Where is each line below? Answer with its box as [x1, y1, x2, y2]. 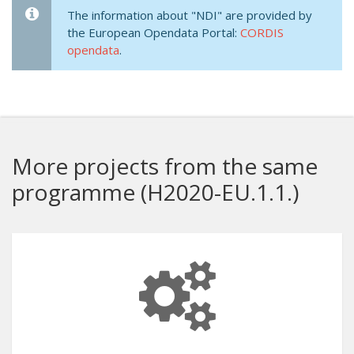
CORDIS [240, 24, 284, 40]
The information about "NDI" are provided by [67, 7, 312, 23]
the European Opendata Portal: [67, 24, 240, 40]
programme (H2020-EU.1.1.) [12, 177, 299, 207]
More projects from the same [12, 151, 318, 181]
